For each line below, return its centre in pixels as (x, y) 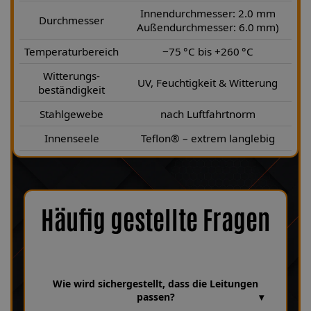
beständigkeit (72, 90)
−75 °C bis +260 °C (208, 52)
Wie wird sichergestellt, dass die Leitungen (155, 284)
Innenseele (72, 138)
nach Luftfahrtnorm (208, 114)
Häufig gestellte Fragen (155, 219)
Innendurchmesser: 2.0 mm (208, 14)
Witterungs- (72, 76)
